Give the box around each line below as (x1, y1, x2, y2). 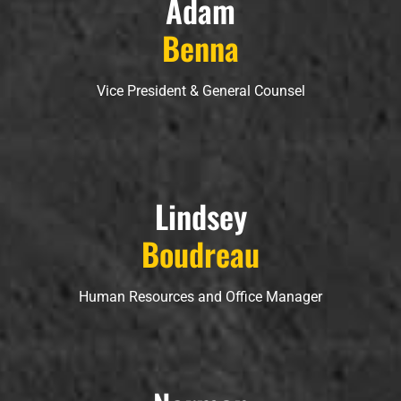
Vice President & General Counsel (96, 81, 305, 99)
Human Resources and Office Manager (79, 288, 322, 306)
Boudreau (141, 230, 260, 277)
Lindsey (154, 192, 247, 240)
